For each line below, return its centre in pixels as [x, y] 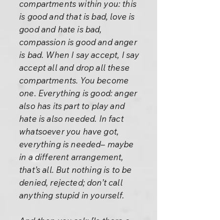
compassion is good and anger [78, 42]
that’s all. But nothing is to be [76, 170]
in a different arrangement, [71, 157]
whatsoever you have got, [69, 131]
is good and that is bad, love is [77, 16]
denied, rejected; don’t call [71, 182]
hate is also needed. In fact [71, 119]
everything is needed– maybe [77, 144]
